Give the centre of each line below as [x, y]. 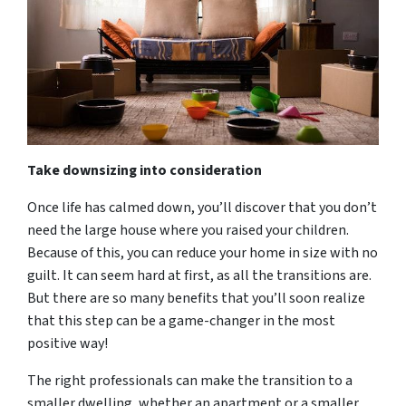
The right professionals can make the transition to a [190, 380]
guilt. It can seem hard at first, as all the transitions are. [199, 275]
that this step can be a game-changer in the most [181, 320]
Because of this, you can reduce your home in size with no [203, 252]
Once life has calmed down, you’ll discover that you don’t [202, 207]
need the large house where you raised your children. [188, 230]
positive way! [68, 343]
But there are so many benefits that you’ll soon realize [196, 298]
